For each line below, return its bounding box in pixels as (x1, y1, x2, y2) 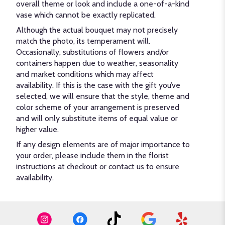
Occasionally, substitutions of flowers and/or (16, 47, 169, 57)
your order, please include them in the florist (16, 150, 169, 160)
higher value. (16, 124, 59, 134)
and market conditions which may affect (16, 69, 154, 79)
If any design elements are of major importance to (16, 139, 190, 149)
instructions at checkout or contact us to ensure (16, 161, 179, 171)
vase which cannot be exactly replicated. (16, 10, 156, 20)
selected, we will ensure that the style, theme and (16, 91, 189, 101)
